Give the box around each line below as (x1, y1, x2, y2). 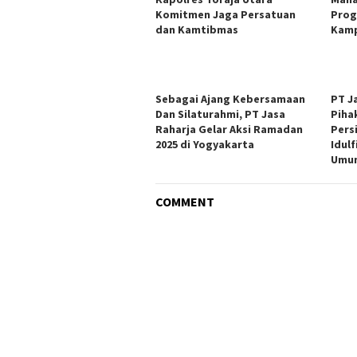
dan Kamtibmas (155, 22, 238, 37)
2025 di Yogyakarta (155, 136, 254, 151)
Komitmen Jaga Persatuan (155, 6, 296, 22)
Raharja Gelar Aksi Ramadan (155, 121, 303, 136)
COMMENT (155, 193, 214, 210)
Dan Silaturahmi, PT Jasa (155, 106, 285, 121)
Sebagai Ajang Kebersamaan (155, 91, 305, 106)
